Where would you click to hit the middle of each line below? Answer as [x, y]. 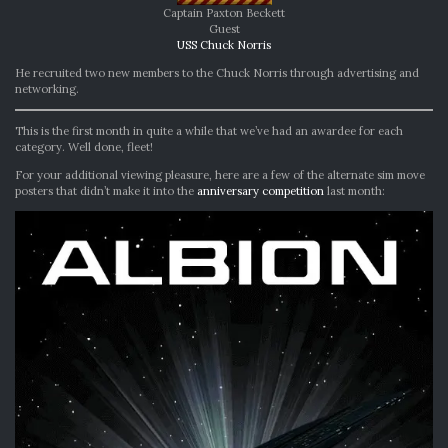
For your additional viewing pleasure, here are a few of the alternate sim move [220, 174]
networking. [47, 88]
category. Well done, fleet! [84, 146]
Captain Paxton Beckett [224, 12]
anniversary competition [260, 190]
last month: [354, 190]
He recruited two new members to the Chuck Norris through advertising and [217, 72]
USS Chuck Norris [224, 44]
